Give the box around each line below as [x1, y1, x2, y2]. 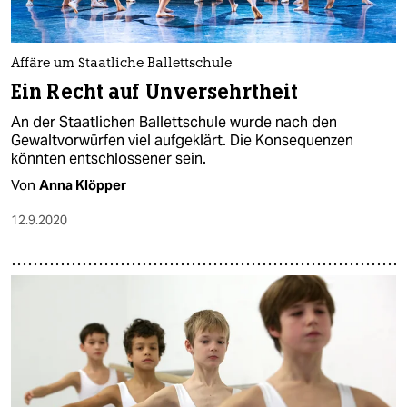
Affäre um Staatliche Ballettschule [11, 56, 232, 71]
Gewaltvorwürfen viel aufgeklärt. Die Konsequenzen [11, 130, 353, 150]
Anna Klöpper [39, 175, 126, 194]
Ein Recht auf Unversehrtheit [11, 78, 299, 105]
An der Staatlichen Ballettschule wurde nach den [11, 112, 337, 132]
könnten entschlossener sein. [11, 148, 206, 168]
